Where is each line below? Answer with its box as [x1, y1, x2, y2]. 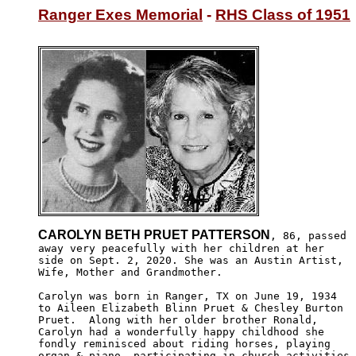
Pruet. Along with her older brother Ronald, [38, 313, 324, 326]
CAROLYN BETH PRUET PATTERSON [38, 227, 270, 242]
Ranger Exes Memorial [38, 6, 203, 23]
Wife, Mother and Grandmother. [38, 265, 222, 278]
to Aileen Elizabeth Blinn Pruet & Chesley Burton [38, 301, 343, 314]
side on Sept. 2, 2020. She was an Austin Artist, [38, 253, 343, 266]
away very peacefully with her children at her [38, 242, 331, 254]
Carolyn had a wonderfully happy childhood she [38, 325, 324, 338]
